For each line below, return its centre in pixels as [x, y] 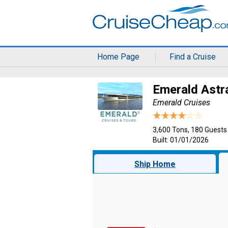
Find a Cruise [193, 57]
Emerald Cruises [181, 103]
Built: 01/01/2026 [181, 140]
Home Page [119, 57]
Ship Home [155, 164]
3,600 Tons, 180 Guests [190, 130]
